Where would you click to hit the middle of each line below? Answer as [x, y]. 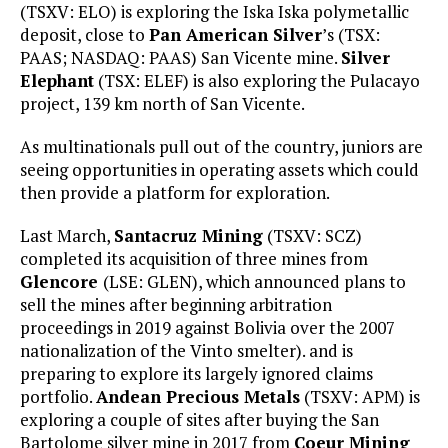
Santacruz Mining [188, 236]
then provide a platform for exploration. [175, 193]
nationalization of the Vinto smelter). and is [186, 351]
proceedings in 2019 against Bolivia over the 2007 [207, 328]
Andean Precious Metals [198, 397]
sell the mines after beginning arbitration [176, 305]
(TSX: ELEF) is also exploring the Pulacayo [257, 81]
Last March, [67, 236]
